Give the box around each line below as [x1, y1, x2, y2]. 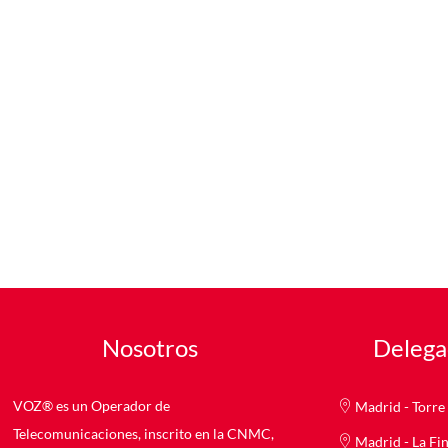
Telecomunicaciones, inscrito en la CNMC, [12, 425, 274, 443]
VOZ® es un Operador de [12, 397, 170, 415]
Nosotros [102, 333, 198, 363]
